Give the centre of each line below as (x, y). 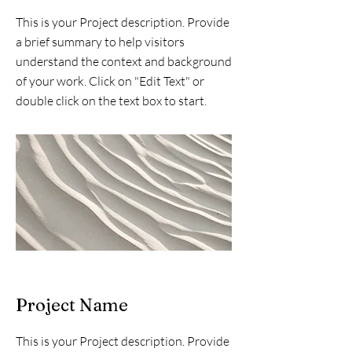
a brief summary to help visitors (100, 42)
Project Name (72, 305)
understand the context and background (124, 61)
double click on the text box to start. (111, 101)
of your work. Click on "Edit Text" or (110, 81)
